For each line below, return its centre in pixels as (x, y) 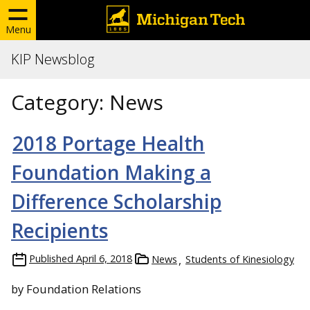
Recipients (60, 230)
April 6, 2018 (104, 258)
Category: (60, 102)
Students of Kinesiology (240, 259)
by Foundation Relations (76, 289)
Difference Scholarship (116, 201)
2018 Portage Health (109, 143)
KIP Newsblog (53, 59)
